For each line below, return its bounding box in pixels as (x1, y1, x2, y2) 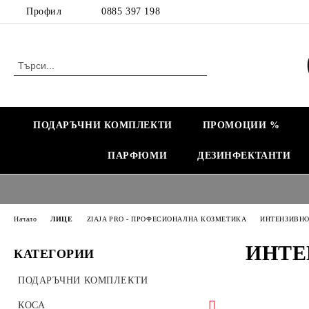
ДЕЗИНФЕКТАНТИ (197, 150, 291, 161)
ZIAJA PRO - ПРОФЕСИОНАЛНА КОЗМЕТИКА (86, 215, 247, 223)
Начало (14, 215, 37, 223)
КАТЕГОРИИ (14, 247, 95, 261)
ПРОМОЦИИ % (202, 120, 280, 130)
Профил (26, 6, 62, 17)
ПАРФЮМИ (108, 150, 168, 161)
